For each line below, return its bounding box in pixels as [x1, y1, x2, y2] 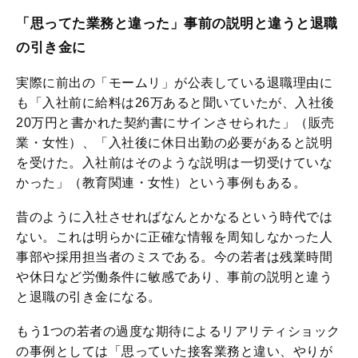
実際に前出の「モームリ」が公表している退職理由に [16, 76, 332, 90]
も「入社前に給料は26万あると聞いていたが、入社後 [16, 96, 335, 110]
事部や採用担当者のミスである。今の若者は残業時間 [16, 250, 332, 265]
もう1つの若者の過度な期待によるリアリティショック [16, 324, 340, 339]
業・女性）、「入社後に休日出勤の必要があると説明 [16, 136, 332, 150]
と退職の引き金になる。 [16, 290, 161, 304]
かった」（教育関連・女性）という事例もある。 [16, 176, 306, 190]
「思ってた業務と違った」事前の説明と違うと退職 [16, 16, 338, 32]
